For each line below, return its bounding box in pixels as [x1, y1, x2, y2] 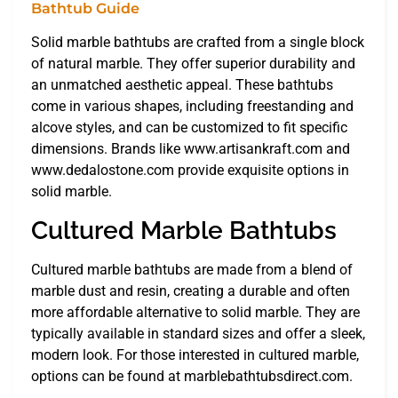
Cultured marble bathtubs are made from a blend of [31, 260, 353, 278]
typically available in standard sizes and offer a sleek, [31, 324, 365, 342]
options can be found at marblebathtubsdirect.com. [31, 367, 353, 385]
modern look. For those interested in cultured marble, [31, 346, 359, 363]
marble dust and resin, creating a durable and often [31, 282, 350, 299]
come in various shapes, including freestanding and [31, 98, 354, 115]
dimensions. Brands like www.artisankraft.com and [31, 140, 350, 158]
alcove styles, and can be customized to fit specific [31, 119, 347, 137]
